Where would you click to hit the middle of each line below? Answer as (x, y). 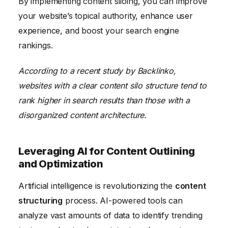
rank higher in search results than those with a (104, 100)
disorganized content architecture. (83, 115)
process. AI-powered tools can (123, 200)
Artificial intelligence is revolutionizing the (97, 186)
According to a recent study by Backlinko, (97, 70)
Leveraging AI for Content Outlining (107, 151)
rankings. (36, 45)
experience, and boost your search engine (99, 30)
